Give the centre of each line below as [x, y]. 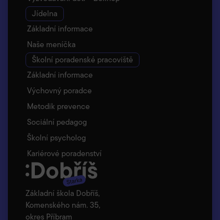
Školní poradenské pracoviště [82, 59]
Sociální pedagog [57, 122]
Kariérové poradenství [64, 153]
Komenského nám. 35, [63, 205]
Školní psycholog [56, 137]
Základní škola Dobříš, [63, 193]
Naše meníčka [51, 44]
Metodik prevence [58, 106]
